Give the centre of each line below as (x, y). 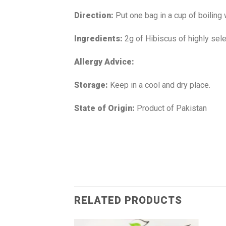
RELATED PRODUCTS (128, 201)
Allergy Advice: (105, 62)
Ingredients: (99, 39)
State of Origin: (105, 108)
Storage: (91, 85)
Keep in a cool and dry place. (159, 85)
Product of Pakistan (172, 108)
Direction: (95, 16)
